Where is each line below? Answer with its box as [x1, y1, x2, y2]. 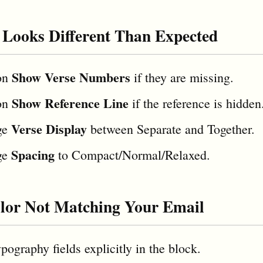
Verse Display [11, 119, 87, 139]
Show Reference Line [12, 93, 129, 113]
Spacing [11, 145, 55, 165]
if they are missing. [130, 69, 234, 86]
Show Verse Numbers [12, 68, 130, 87]
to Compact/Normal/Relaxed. [55, 146, 210, 164]
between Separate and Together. [87, 120, 255, 138]
